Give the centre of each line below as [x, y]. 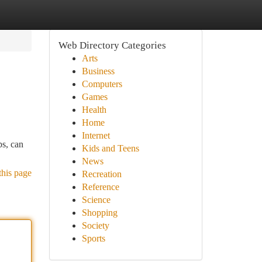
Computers [102, 84]
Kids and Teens [110, 148]
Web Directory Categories [112, 45]
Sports [93, 238]
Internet [96, 135]
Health [94, 110]
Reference [100, 187]
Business [98, 71]
